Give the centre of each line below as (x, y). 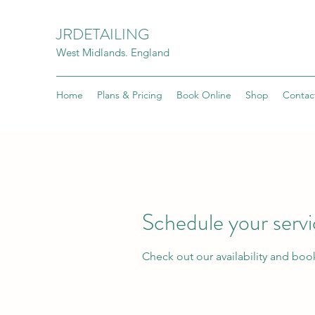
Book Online (204, 95)
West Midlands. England (113, 52)
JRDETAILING (103, 34)
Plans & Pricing (130, 95)
